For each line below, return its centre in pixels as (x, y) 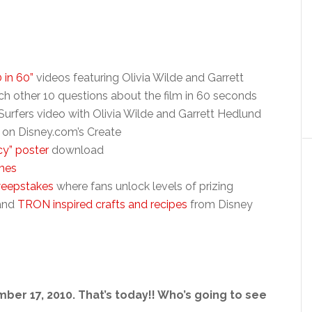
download (76, 150)
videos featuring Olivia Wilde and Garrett (139, 78)
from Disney (220, 204)
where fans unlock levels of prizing (143, 186)
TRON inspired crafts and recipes (102, 204)
